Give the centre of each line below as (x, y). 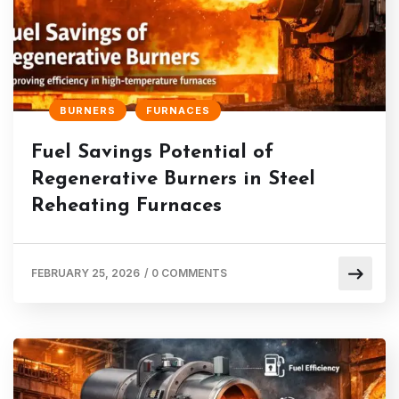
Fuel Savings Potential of (152, 153)
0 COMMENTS (189, 273)
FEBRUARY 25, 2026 (85, 273)
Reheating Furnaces (126, 207)
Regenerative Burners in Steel (173, 180)
